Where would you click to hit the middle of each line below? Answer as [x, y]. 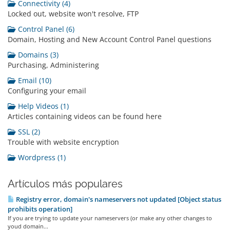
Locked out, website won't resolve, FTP [73, 14]
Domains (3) [37, 55]
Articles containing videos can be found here [85, 116]
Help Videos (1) [42, 106]
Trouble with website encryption [63, 142]
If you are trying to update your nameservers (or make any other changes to [110, 218]
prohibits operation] [40, 209]
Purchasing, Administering [53, 65]
